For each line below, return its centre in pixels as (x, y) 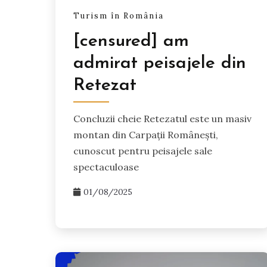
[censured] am (131, 42)
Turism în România (119, 15)
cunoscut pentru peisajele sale (143, 151)
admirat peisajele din (160, 64)
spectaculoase (106, 167)
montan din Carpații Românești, (146, 135)
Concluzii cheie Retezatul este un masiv (162, 119)
